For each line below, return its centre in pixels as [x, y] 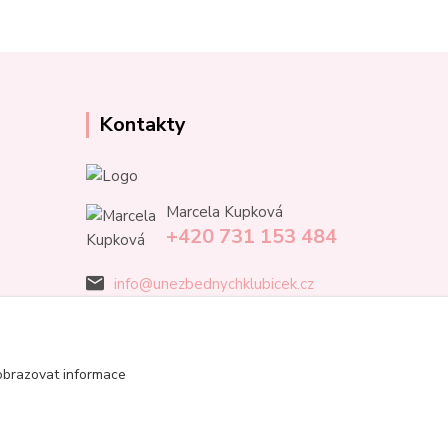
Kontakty [142, 124]
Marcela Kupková [224, 212]
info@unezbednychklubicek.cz [214, 284]
